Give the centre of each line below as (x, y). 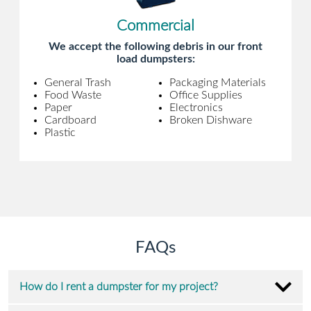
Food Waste (73, 95)
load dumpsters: (155, 59)
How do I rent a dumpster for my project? (119, 287)
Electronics (196, 108)
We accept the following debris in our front (155, 47)
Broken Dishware (211, 120)
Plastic (60, 133)
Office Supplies (206, 95)
